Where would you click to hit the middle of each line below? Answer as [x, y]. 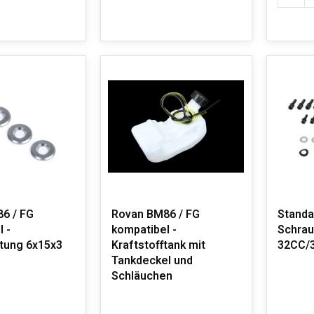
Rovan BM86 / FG [155, 214]
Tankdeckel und [152, 261]
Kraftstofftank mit [158, 245]
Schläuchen [142, 276]
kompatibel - [144, 230]
